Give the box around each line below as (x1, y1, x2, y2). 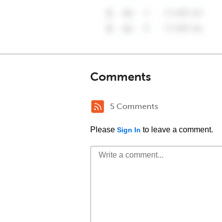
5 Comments (110, 102, 158, 111)
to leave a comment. (141, 125, 213, 134)
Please (90, 125, 117, 134)
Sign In (117, 126, 141, 134)
